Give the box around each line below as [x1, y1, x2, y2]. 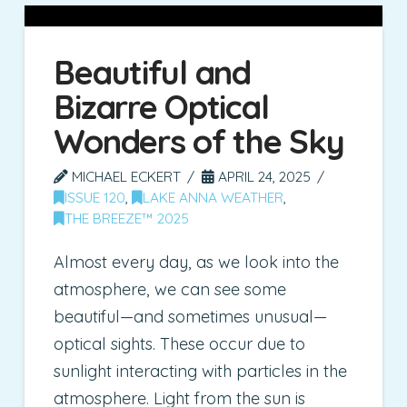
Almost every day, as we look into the [54, 252, 340, 273]
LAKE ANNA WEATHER [143, 187, 284, 206]
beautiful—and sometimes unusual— [54, 306, 328, 328]
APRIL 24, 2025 [214, 166, 312, 185]
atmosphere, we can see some [54, 279, 287, 301]
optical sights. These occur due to [54, 333, 306, 355]
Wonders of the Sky [54, 120, 344, 162]
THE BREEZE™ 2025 [65, 208, 190, 227]
